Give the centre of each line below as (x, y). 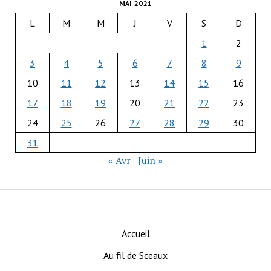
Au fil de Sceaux (135, 255)
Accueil (135, 233)
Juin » (150, 160)
